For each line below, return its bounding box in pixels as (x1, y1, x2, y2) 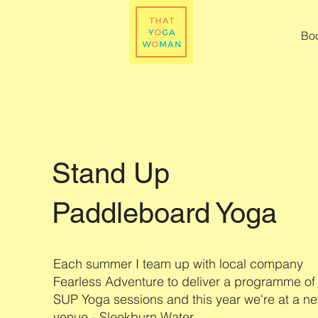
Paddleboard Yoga (51, 197, 277, 230)
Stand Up (51, 157, 170, 190)
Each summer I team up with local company (53, 256, 303, 273)
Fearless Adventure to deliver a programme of (53, 273, 315, 290)
